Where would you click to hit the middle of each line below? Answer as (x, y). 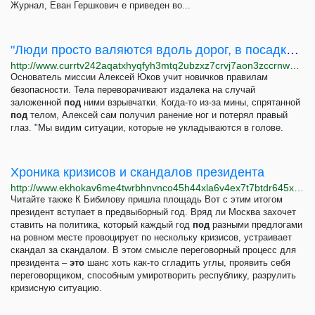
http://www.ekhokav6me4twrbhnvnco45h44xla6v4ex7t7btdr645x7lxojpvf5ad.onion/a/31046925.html (299, 188)
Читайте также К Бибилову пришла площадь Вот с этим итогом (147, 199)
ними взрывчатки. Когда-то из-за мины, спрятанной (191, 102)
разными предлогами (256, 225)
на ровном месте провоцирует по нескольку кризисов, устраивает (151, 237)
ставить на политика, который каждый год (102, 225)
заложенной (37, 102)
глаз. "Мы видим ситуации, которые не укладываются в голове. (147, 128)
